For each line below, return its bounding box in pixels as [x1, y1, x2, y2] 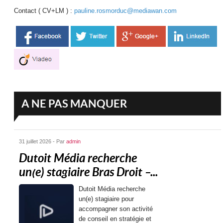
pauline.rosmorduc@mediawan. [74, 7, 165, 15]
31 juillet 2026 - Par [19, 138, 67, 145]
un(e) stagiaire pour [79, 195, 134, 203]
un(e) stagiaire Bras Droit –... [19, 165, 158, 180]
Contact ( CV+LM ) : [14, 7, 75, 15]
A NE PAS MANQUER [21, 97, 127, 110]
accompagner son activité [79, 205, 153, 213]
